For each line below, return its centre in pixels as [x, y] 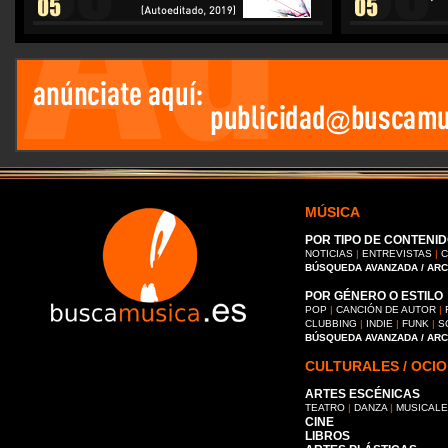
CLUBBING [331, 323]
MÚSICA [332, 212]
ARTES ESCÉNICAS [362, 394]
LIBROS [327, 436]
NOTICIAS [329, 253]
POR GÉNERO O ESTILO [374, 296]
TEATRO [325, 407]
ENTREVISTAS [397, 253]
